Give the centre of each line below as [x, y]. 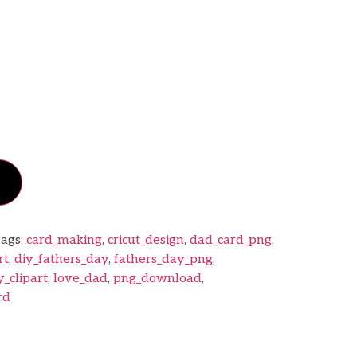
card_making [64, 240]
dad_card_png [230, 240]
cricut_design [145, 240]
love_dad [80, 278]
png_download [157, 278]
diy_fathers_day [61, 259]
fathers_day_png [163, 259]
